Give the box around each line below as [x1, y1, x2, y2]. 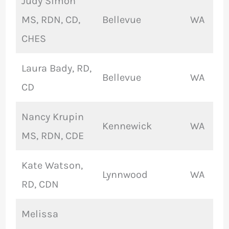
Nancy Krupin [21, 111, 84, 123]
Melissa [21, 208, 58, 220]
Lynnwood [102, 169, 148, 181]
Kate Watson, [21, 159, 83, 172]
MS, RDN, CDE [21, 130, 84, 142]
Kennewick [102, 120, 152, 132]
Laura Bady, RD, [21, 62, 91, 75]
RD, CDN [21, 178, 59, 191]
